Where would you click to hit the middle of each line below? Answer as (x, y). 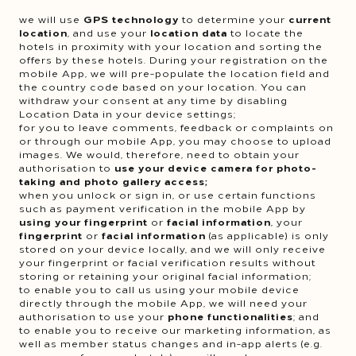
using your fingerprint (83, 221)
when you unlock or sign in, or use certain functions (168, 194)
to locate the (265, 32)
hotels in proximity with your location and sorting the (171, 46)
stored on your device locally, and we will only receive (172, 248)
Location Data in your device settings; (128, 113)
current (310, 19)
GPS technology (131, 19)
